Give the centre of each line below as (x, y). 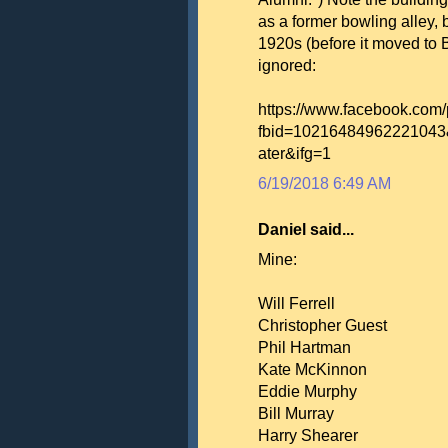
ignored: (287, 65)
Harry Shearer (308, 435)
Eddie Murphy (307, 391)
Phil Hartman (304, 347)
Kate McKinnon (312, 369)
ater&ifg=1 (294, 153)
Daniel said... (306, 229)
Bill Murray (296, 413)
